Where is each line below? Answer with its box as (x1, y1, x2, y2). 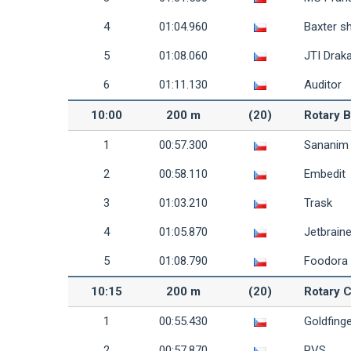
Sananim (304, 138, 349, 152)
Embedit (304, 167, 346, 181)
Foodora (304, 254, 348, 268)
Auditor (304, 78, 342, 92)
